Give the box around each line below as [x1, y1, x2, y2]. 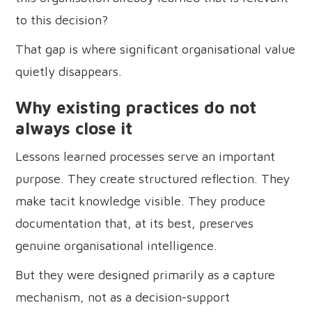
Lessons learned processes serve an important [15, 148, 276, 164]
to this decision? [15, 12, 109, 27]
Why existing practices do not [15, 97, 257, 117]
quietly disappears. [15, 63, 123, 79]
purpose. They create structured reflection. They [15, 171, 290, 186]
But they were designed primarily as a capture [15, 267, 276, 282]
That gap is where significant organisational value [15, 41, 296, 56]
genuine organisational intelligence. [15, 237, 218, 253]
